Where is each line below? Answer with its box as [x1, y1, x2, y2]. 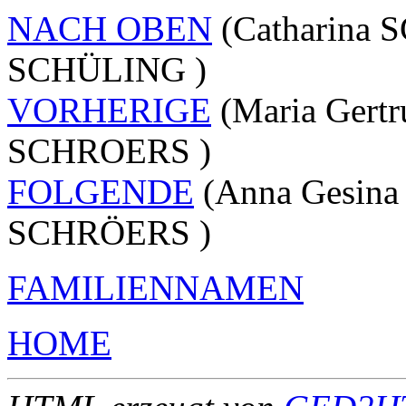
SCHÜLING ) [7, 49, 207, 89]
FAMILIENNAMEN [7, 267, 304, 307]
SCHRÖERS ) [7, 212, 211, 252]
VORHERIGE [7, 90, 211, 130]
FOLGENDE [7, 171, 194, 211]
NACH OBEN [7, 8, 212, 48]
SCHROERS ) [7, 130, 211, 170]
